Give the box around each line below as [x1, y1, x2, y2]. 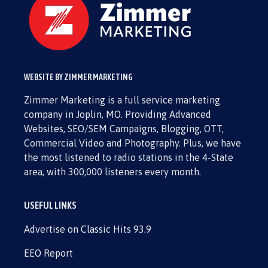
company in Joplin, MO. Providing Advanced [24, 109, 211, 120]
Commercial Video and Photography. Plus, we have [24, 138, 241, 148]
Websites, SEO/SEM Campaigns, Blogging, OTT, [24, 123, 224, 134]
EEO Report [24, 248, 73, 258]
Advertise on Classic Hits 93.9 [24, 224, 151, 234]
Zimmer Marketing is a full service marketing [24, 95, 220, 105]
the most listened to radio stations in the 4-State [24, 152, 233, 163]
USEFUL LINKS [24, 200, 77, 211]
